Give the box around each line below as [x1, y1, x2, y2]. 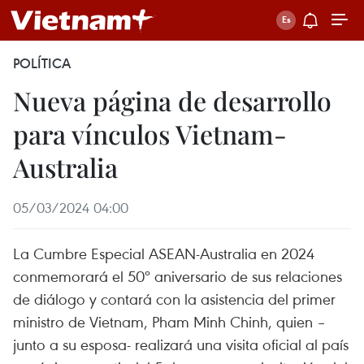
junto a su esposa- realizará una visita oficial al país [13, 334, 349, 354]
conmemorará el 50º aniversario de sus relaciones [13, 266, 342, 286]
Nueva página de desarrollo [13, 83, 331, 118]
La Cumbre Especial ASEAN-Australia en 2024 [13, 243, 314, 263]
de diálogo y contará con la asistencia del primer [13, 288, 336, 309]
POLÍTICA [13, 54, 71, 72]
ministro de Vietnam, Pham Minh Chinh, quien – [13, 311, 326, 331]
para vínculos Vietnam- [13, 116, 287, 151]
